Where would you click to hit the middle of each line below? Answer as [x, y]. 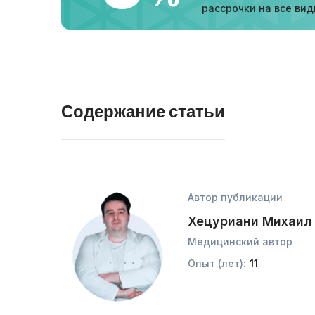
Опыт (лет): [217, 263]
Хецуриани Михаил [250, 221]
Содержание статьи [143, 111]
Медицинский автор [240, 242]
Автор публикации [235, 197]
